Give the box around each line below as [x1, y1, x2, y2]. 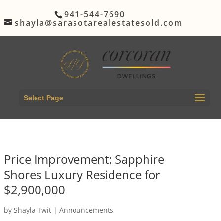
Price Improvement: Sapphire [3, 150, 164, 167]
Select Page [23, 93, 63, 102]
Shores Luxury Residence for [3, 166, 160, 183]
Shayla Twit [13, 205, 51, 215]
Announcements [59, 205, 113, 215]
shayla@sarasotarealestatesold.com [14, 17, 183, 28]
